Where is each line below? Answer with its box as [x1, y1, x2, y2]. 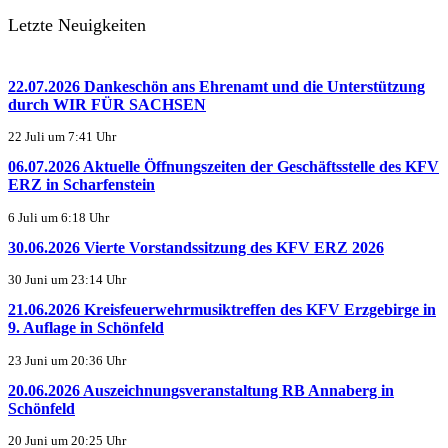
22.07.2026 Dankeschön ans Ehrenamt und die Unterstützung [8, 77, 425, 95]
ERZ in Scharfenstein [8, 176, 155, 194]
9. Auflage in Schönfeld [8, 319, 164, 337]
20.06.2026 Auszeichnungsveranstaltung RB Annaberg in [8, 381, 394, 399]
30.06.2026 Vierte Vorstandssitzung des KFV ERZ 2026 [8, 238, 384, 256]
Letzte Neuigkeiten [8, 14, 146, 35]
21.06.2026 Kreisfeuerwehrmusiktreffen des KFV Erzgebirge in [8, 301, 436, 319]
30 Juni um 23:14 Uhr [8, 273, 126, 288]
